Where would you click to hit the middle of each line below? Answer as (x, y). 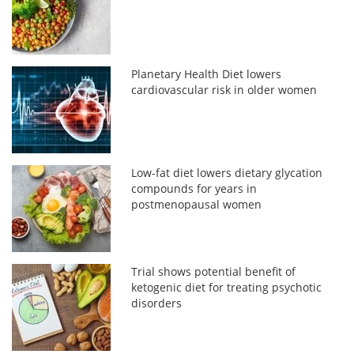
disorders (157, 303)
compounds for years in (194, 188)
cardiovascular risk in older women (224, 89)
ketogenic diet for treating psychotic (227, 287)
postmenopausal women (197, 204)
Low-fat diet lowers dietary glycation (227, 172)
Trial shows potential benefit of (214, 271)
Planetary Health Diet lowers (207, 73)
